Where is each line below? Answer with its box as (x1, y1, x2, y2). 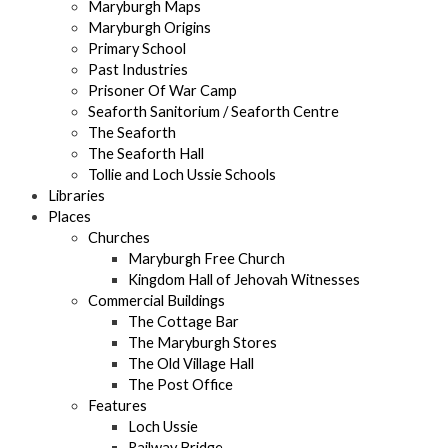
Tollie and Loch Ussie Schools (88, 166, 276, 184)
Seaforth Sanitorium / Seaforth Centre (88, 103, 339, 121)
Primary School (88, 40, 186, 58)
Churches (88, 229, 150, 247)
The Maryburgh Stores (128, 334, 277, 352)
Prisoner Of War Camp (88, 82, 237, 100)
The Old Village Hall (128, 355, 254, 373)
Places (48, 208, 91, 226)
